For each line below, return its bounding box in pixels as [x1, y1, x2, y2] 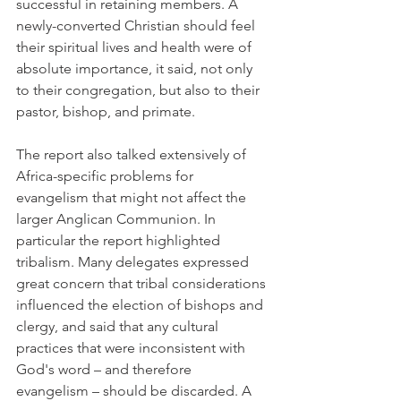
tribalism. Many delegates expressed [16, 253, 252, 270]
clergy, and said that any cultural [16, 318, 222, 335]
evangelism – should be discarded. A [16, 382, 255, 399]
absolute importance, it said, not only [16, 60, 256, 77]
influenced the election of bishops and [16, 296, 267, 313]
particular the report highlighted [16, 232, 224, 249]
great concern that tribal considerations [16, 275, 269, 292]
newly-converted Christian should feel [16, 17, 259, 34]
